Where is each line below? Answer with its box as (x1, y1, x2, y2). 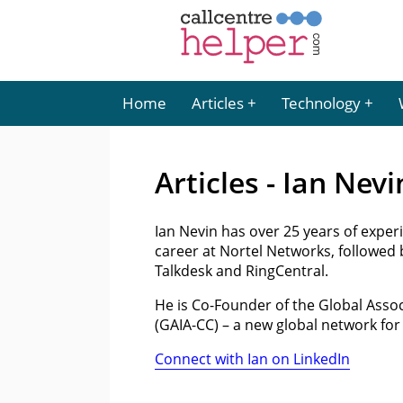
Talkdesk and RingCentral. (155, 260, 328, 281)
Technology (282, 93, 361, 113)
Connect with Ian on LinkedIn (155, 348, 350, 369)
